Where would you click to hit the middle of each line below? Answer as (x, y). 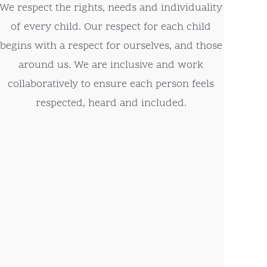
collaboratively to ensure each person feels (111, 85)
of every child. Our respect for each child (111, 27)
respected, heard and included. (111, 104)
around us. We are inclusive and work (111, 66)
